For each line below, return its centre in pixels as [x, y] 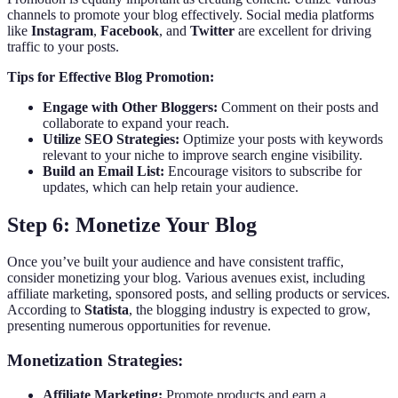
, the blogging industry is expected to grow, [250, 310]
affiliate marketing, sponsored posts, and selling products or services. [199, 294]
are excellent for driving [303, 30]
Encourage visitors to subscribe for [263, 171]
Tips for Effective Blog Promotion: [111, 76]
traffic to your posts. [63, 46]
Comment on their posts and [298, 107]
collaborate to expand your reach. [136, 123]
